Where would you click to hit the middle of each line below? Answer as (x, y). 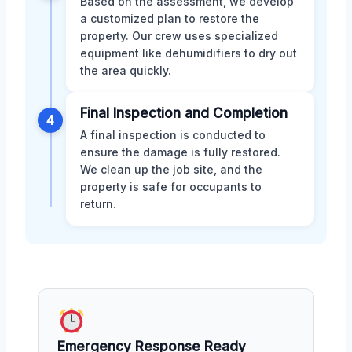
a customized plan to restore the (170, 19)
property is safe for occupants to (171, 187)
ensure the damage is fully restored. (180, 152)
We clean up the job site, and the (171, 170)
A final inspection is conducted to (173, 135)
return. (98, 204)
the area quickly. (126, 71)
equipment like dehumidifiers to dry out (189, 53)
